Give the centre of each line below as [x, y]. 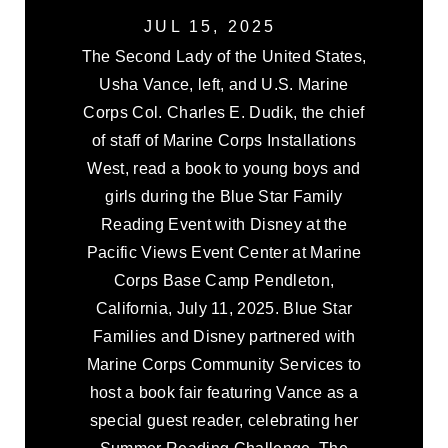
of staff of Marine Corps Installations [224, 140]
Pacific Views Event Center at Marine [224, 252]
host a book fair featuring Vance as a [224, 392]
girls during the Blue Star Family [224, 196]
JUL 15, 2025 [210, 26]
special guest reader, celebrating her [224, 420]
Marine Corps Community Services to [224, 364]
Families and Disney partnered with [224, 336]
